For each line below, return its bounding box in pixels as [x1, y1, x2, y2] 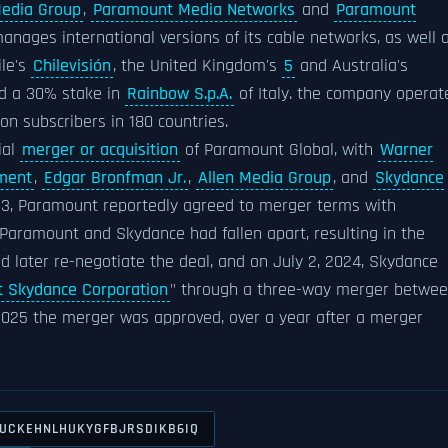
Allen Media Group [198, 167, 331, 189]
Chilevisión [33, 55, 111, 77]
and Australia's [295, 55, 408, 77]
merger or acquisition [22, 139, 178, 161]
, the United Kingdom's [113, 55, 282, 77]
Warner [380, 139, 433, 161]
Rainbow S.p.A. [127, 83, 232, 105]
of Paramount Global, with [180, 139, 378, 161]
